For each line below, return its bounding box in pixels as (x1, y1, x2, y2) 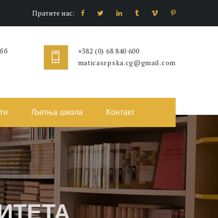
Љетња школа (31, 107, 83, 118)
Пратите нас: (32, 8, 74, 18)
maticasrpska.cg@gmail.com (77, 58, 176, 67)
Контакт (106, 107, 135, 118)
